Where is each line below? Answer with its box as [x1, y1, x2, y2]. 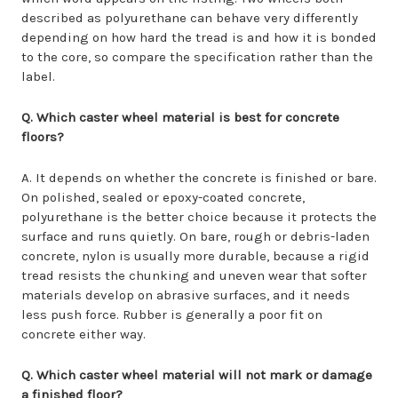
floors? [21, 129, 64, 145]
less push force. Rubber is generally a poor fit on [21, 306, 322, 322]
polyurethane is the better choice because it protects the [21, 209, 377, 225]
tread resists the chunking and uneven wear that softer [21, 267, 367, 283]
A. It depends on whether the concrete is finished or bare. [21, 170, 377, 186]
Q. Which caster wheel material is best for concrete [21, 109, 339, 125]
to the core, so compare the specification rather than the [21, 49, 373, 65]
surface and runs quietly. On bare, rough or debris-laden [21, 228, 370, 244]
